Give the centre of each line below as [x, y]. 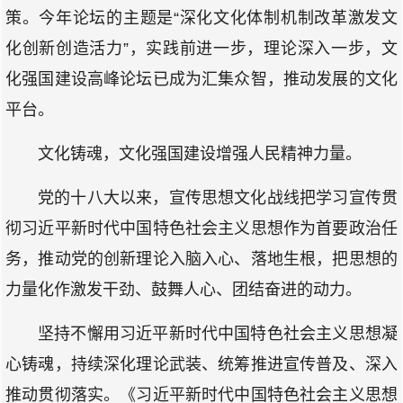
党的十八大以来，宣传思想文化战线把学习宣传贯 [218, 198]
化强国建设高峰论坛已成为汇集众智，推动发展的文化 [201, 79]
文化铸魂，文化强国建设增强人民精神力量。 [200, 154]
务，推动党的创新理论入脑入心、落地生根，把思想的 [201, 259]
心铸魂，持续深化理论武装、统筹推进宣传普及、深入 [201, 364]
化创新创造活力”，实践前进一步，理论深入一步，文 [201, 49]
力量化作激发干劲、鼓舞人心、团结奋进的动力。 [184, 290]
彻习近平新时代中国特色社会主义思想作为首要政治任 [201, 228]
